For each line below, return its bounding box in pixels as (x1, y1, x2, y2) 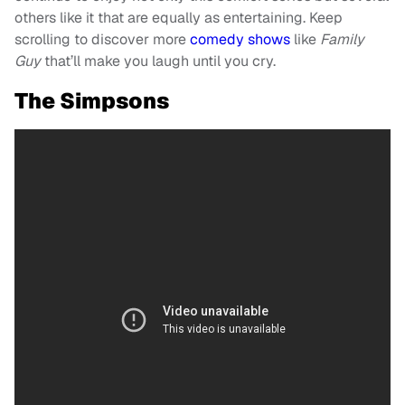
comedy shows (190, 30, 290, 49)
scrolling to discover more (14, 30, 190, 49)
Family (320, 30, 364, 49)
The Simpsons (14, 87, 169, 115)
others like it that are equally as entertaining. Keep (14, 8, 343, 27)
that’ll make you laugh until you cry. (41, 52, 276, 71)
